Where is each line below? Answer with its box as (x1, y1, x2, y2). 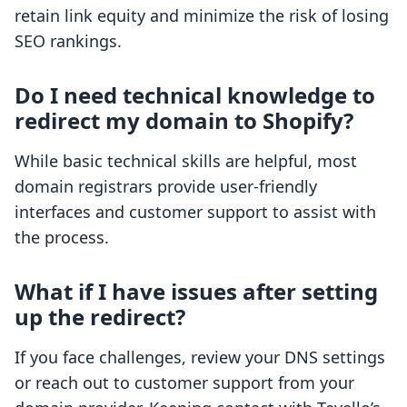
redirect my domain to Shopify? (15, 105, 353, 136)
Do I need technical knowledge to (15, 80, 375, 111)
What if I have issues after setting (15, 276, 378, 307)
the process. (15, 226, 109, 249)
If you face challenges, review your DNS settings (15, 346, 385, 369)
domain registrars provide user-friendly (15, 175, 317, 198)
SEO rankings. (15, 30, 122, 53)
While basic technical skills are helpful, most (15, 150, 357, 173)
